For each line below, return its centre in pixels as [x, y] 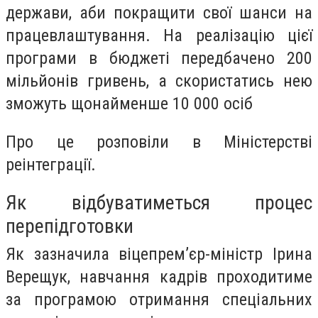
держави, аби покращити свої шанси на [159, 13]
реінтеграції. [51, 164]
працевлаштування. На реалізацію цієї [159, 35]
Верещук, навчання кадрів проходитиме [159, 277]
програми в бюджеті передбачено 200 [159, 58]
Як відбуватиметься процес [159, 203]
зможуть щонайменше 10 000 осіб [129, 104]
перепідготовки [70, 226]
